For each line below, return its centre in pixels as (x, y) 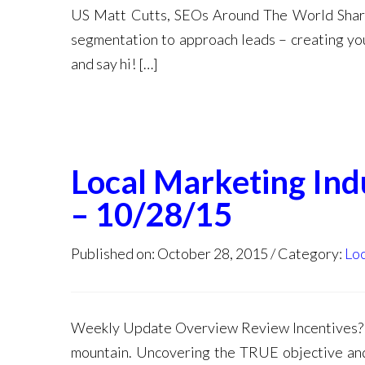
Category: (311, 253)
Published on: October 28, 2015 (169, 253)
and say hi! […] (114, 64)
